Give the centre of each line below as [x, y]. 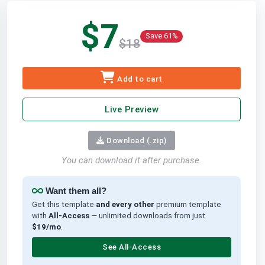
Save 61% [161, 36]
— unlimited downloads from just [147, 216]
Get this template [64, 205]
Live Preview [132, 109]
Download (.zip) [135, 140]
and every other [125, 205]
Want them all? [76, 191]
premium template [188, 205]
